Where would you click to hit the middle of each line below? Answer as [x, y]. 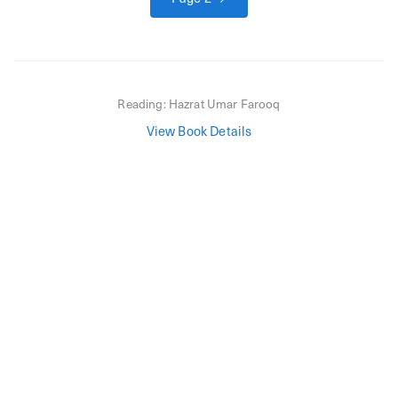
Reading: [143, 103]
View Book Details [199, 130]
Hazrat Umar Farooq [224, 103]
